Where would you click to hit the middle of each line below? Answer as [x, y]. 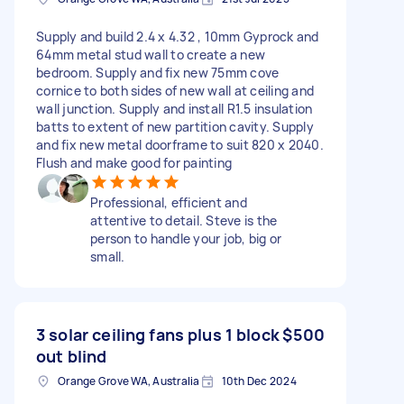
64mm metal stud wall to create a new [151, 54]
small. [108, 256]
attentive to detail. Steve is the [184, 220]
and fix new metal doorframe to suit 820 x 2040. [180, 144]
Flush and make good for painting [134, 162]
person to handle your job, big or [186, 238]
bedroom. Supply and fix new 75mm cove [158, 72]
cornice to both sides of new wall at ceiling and [175, 90]
